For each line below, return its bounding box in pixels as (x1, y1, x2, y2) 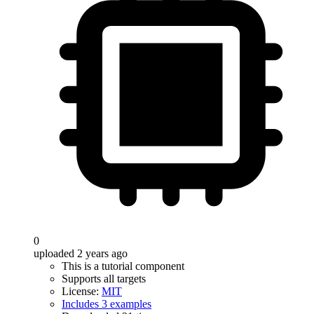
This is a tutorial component (62, 260, 184, 272)
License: (62, 285, 102, 297)
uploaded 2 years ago (34, 247, 128, 259)
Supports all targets (62, 273, 146, 285)
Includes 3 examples (62, 298, 151, 310)
